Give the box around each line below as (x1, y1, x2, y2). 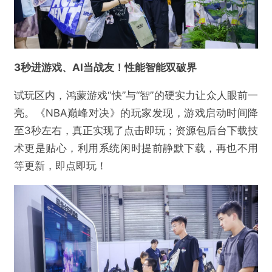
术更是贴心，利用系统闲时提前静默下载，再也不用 (13, 142, 259, 154)
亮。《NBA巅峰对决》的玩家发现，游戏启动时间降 (13, 107, 259, 119)
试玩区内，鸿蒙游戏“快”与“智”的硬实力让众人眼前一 (13, 89, 259, 101)
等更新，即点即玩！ (13, 160, 107, 172)
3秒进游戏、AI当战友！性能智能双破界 (13, 61, 197, 74)
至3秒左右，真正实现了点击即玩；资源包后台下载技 (13, 124, 259, 137)
